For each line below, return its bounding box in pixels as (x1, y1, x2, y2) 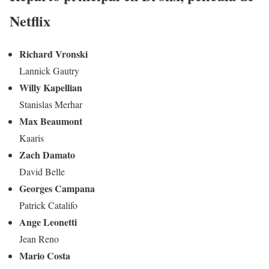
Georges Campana (19, 181, 95, 195)
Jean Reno (19, 232, 59, 245)
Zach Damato (19, 147, 75, 162)
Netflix (10, 10, 50, 31)
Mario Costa (19, 248, 70, 262)
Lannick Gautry (19, 64, 79, 77)
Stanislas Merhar (19, 97, 82, 110)
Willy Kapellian (19, 80, 82, 94)
